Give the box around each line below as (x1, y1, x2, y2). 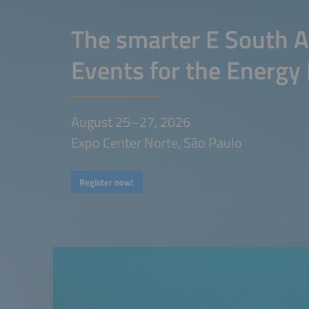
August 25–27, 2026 (70, 110, 190, 132)
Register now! (79, 175, 134, 189)
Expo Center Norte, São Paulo (70, 131, 242, 153)
